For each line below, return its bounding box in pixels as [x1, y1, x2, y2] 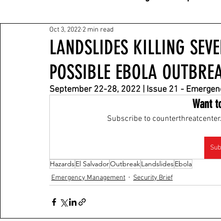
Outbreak [110, 159, 140, 168]
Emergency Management [51, 173, 125, 182]
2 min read [82, 25, 113, 34]
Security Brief [133, 173, 173, 182]
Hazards [50, 159, 74, 168]
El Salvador [75, 159, 109, 168]
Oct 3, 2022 [49, 25, 81, 34]
